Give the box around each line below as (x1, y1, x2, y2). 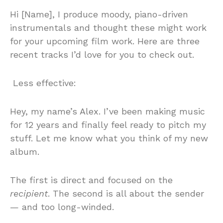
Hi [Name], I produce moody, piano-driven (10, 8, 188, 19)
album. (10, 146, 39, 157)
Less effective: (10, 77, 76, 88)
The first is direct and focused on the (10, 174, 173, 185)
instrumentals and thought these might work (10, 22, 207, 33)
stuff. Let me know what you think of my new (10, 132, 208, 143)
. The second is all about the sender (48, 188, 204, 199)
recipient (10, 188, 48, 199)
